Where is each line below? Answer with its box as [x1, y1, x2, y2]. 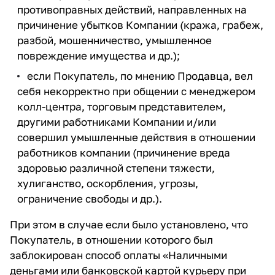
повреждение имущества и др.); [17, 49, 180, 62]
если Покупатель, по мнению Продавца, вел [27, 69, 253, 82]
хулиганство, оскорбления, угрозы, [17, 177, 198, 190]
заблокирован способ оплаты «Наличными [10, 249, 227, 261]
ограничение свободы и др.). [17, 192, 162, 205]
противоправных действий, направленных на [17, 3, 247, 16]
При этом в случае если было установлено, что [10, 218, 248, 231]
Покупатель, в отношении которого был [10, 233, 213, 246]
